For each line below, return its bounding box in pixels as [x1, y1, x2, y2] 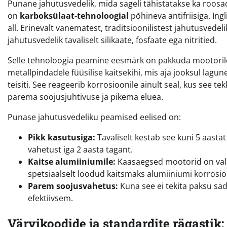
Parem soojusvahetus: [28, 180, 118, 192]
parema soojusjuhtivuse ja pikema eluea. [8, 91, 163, 102]
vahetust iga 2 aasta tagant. [28, 143, 133, 155]
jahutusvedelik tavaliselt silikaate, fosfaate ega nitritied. [8, 34, 217, 46]
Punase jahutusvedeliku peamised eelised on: [8, 111, 181, 123]
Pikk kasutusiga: [28, 131, 95, 143]
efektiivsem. [28, 192, 73, 204]
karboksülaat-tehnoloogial [20, 10, 129, 21]
